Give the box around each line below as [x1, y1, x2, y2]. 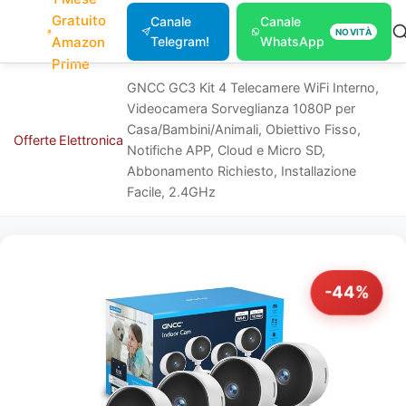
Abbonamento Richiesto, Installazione [126, 163, 356, 179]
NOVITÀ [335, 26, 372, 37]
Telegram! [150, 34, 209, 49]
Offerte [14, 131, 56, 148]
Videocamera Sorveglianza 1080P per [126, 101, 355, 116]
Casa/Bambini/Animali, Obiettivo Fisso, [126, 121, 361, 137]
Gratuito [52, 12, 107, 29]
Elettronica [59, 131, 124, 148]
